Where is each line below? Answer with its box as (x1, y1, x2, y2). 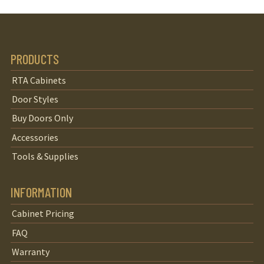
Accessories (12, 131, 59, 143)
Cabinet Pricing (12, 207, 75, 220)
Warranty (12, 246, 50, 258)
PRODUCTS (10, 50, 59, 67)
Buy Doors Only (12, 112, 74, 124)
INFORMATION (10, 184, 72, 201)
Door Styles (12, 93, 59, 105)
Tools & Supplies (12, 150, 79, 163)
